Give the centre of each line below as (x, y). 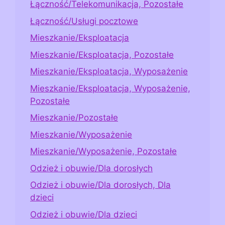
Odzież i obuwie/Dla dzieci (84, 214)
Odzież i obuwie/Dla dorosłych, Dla (100, 185)
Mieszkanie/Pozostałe (74, 118)
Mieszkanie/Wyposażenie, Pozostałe (103, 151)
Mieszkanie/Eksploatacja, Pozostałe (102, 54)
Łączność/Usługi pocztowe (84, 21)
